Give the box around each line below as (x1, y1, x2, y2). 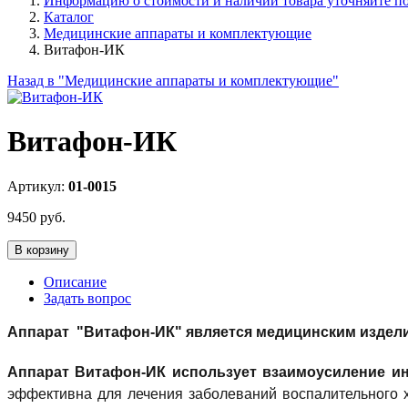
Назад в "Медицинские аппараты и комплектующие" (7, 73, 339, 88)
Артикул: (7, 178, 68, 194)
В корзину (15, 242, 69, 257)
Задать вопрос (44, 290, 131, 306)
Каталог (44, 9, 94, 25)
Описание (44, 273, 107, 290)
